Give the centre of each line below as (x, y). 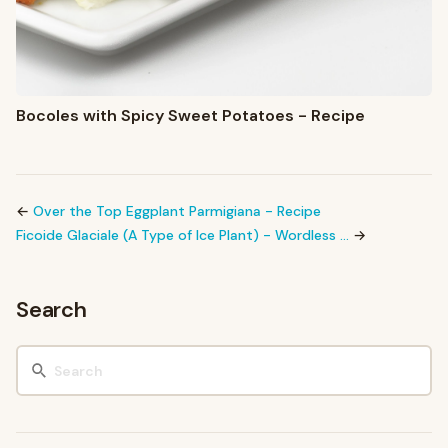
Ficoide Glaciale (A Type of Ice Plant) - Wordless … (182, 235)
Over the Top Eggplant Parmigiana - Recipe (177, 211)
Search (51, 310)
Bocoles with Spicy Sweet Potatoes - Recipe (190, 116)
